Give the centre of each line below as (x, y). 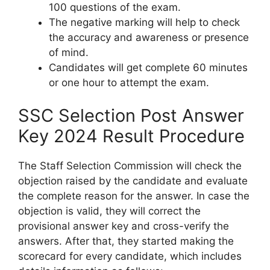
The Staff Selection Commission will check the (130, 166)
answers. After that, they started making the (126, 241)
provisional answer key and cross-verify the (124, 226)
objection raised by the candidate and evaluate (133, 181)
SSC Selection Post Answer (131, 116)
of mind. (69, 52)
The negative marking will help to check (144, 22)
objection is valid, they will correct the (109, 211)
